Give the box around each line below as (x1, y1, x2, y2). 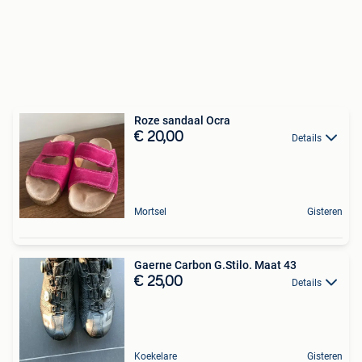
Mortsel (134, 206, 166, 217)
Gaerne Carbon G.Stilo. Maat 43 (134, 259, 297, 271)
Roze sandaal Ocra (134, 114, 230, 127)
